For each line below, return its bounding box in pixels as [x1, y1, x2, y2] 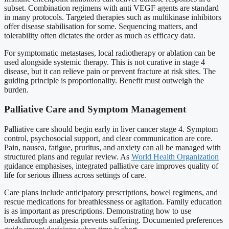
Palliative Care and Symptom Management [4, 104, 186, 115]
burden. [4, 85, 29, 94]
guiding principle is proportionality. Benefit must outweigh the [4, 76, 204, 85]
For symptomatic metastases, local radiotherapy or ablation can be [4, 48, 215, 57]
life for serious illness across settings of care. [4, 170, 146, 179]
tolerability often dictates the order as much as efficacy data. [4, 31, 196, 40]
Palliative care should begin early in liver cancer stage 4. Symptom [4, 124, 218, 133]
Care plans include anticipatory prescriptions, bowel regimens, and [4, 188, 218, 197]
